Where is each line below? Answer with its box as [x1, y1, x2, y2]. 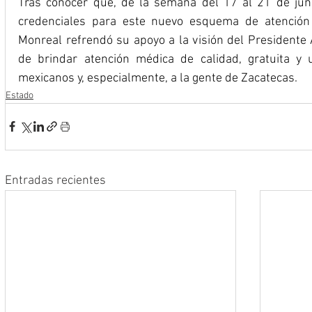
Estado [6, 89, 33, 102]
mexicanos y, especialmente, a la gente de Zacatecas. [18, 70, 300, 86]
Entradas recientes [5, 173, 106, 188]
